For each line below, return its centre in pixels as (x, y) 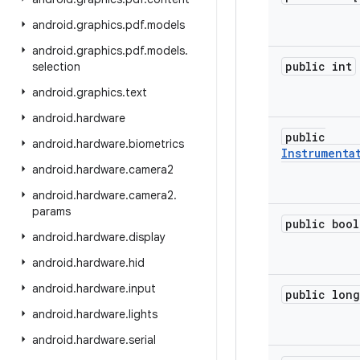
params (51, 211)
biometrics (156, 144)
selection (56, 67)
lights (143, 314)
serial (142, 340)
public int (319, 66)
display (147, 237)
